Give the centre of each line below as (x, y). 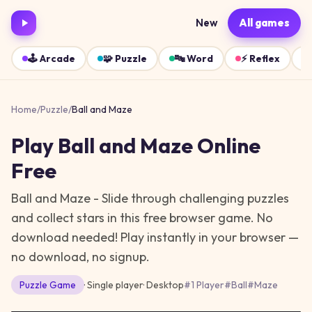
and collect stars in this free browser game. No (142, 218)
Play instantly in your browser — (208, 237)
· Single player (114, 285)
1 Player (208, 285)
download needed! (64, 237)
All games (264, 23)
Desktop (165, 285)
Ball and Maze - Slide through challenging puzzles (150, 198)
